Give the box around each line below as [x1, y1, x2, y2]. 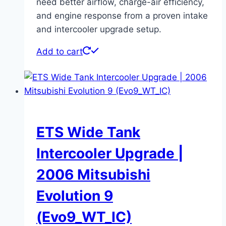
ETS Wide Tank [36, 123, 140, 141]
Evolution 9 [36, 187, 113, 204]
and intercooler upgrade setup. [36, 24, 161, 34]
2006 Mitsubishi [36, 165, 150, 183]
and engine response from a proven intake [36, 10, 208, 21]
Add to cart [36, 46, 83, 56]
